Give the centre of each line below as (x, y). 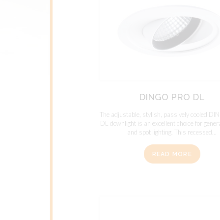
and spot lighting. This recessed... (172, 132)
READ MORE (172, 154)
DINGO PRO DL (172, 97)
